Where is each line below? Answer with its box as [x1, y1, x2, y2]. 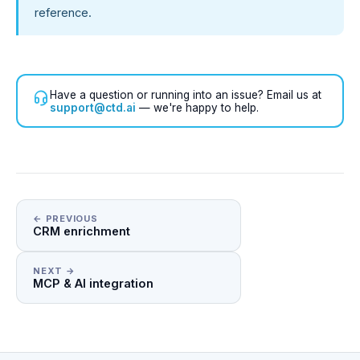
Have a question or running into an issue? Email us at [49, 88, 321, 101]
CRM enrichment [33, 224, 130, 238]
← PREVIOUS [33, 213, 98, 224]
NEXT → [33, 265, 76, 276]
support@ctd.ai [49, 100, 136, 114]
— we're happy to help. [135, 100, 259, 114]
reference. [35, 6, 92, 19]
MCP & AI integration [33, 276, 153, 290]
